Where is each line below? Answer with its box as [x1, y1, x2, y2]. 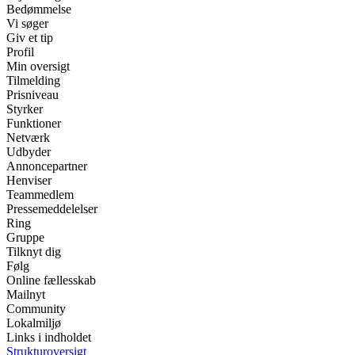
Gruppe [6, 231, 44, 245]
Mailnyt [6, 288, 45, 302]
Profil [6, 45, 34, 59]
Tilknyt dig [6, 245, 61, 259]
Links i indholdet [6, 330, 91, 345]
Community [6, 302, 66, 316]
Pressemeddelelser [6, 202, 97, 216]
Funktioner [6, 116, 61, 131]
